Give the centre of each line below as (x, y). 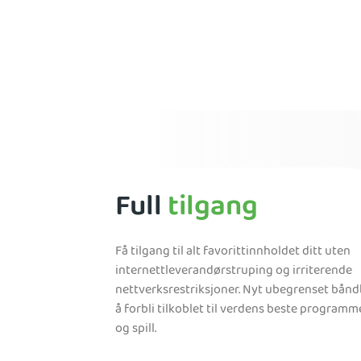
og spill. (136, 329)
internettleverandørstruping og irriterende (234, 271)
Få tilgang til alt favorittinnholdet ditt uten (233, 252)
